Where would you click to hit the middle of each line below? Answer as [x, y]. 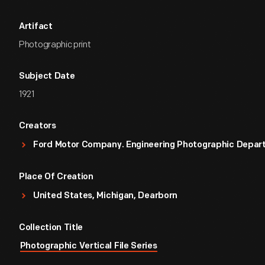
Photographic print [55, 45]
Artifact [36, 27]
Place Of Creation [56, 177]
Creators [38, 126]
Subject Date [47, 77]
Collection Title [51, 228]
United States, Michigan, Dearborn [106, 196]
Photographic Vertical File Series [88, 246]
